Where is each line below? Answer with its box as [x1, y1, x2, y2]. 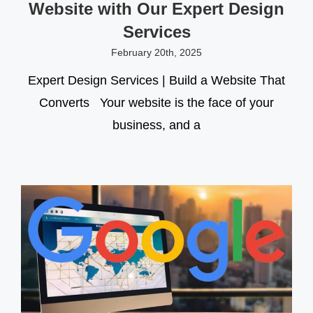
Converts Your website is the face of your [39, 96, 274, 110]
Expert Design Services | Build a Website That [28, 73, 285, 88]
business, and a [112, 118, 201, 133]
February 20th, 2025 [111, 47, 202, 59]
